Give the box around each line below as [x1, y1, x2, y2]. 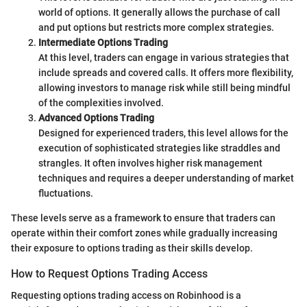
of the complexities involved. [38, 97, 164, 108]
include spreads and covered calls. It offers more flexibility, [38, 66, 293, 78]
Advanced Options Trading [38, 112, 154, 123]
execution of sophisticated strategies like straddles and [38, 142, 280, 153]
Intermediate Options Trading [38, 36, 168, 48]
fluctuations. [38, 187, 93, 199]
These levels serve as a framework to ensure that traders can [11, 212, 275, 223]
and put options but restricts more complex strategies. [38, 21, 274, 33]
